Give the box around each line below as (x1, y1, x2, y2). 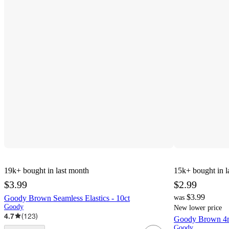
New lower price (174, 203, 222, 212)
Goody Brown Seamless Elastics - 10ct (4, 193, 130, 202)
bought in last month (23, 166, 89, 175)
